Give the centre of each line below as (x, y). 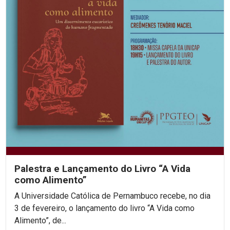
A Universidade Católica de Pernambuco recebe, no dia (112, 196)
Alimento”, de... (40, 221)
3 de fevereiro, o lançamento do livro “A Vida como (104, 208)
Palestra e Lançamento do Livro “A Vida (102, 169)
